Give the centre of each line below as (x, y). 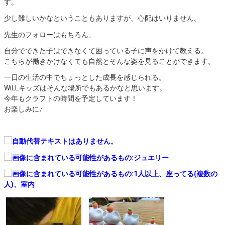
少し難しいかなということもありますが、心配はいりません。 (102, 18)
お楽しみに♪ (23, 109)
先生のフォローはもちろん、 (50, 34)
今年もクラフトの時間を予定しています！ (71, 99)
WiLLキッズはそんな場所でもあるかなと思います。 (85, 88)
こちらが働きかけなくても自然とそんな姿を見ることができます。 (109, 61)
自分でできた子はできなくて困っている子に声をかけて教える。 (106, 50)
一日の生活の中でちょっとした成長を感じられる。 (85, 78)
